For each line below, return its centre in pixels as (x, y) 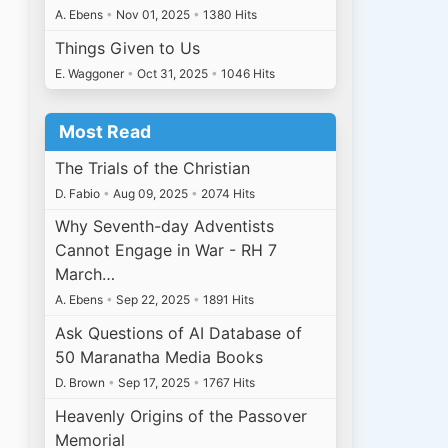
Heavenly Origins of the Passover (181, 415)
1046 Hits (247, 73)
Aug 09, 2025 (151, 193)
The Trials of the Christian (153, 167)
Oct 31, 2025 (173, 73)
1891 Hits (227, 300)
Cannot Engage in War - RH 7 (166, 250)
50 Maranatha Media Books (159, 357)
